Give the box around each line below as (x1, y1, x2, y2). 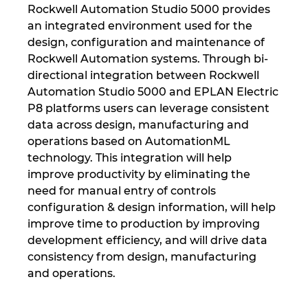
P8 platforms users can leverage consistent (27, 101, 269, 115)
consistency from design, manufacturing (27, 250, 256, 263)
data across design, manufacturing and (27, 118, 249, 131)
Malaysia (14, 191, 62, 204)
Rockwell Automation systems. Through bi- (27, 52, 268, 65)
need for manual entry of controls (27, 184, 216, 197)
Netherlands (14, 261, 84, 274)
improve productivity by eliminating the (27, 167, 250, 181)
